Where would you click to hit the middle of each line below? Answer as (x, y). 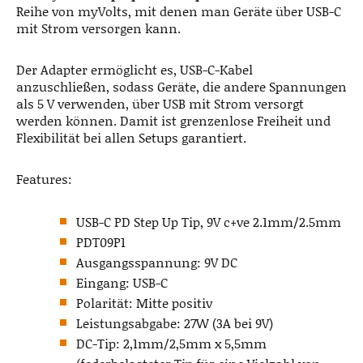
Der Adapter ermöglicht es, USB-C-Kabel (135, 70)
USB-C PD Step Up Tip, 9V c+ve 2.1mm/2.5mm (209, 222)
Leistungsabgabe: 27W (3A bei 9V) (175, 323)
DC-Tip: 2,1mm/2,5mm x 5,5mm (171, 344)
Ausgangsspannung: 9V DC (157, 263)
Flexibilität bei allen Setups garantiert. (131, 138)
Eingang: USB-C (122, 283)
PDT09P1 (101, 242)
